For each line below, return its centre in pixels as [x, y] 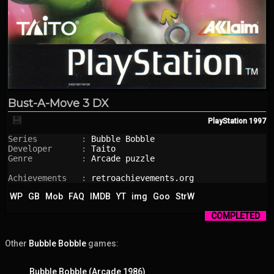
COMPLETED [235, 216]
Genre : [50, 158]
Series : [50, 139]
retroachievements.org [143, 178]
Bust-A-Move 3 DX [58, 103]
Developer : [50, 148]
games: [102, 243]
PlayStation [228, 121]
